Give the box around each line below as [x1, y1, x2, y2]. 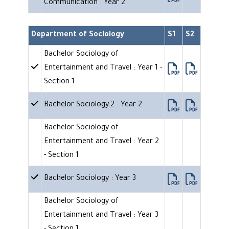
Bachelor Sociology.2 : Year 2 [44, 101, 142, 110]
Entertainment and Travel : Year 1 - [44, 64, 162, 73]
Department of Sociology [31, 31, 124, 40]
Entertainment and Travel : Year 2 [44, 138, 159, 147]
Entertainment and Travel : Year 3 [44, 212, 158, 220]
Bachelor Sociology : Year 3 [44, 175, 136, 184]
